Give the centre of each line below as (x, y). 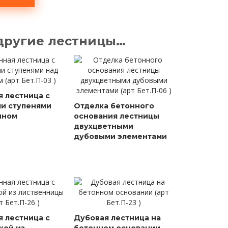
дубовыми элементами (121, 136)
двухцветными (104, 126)
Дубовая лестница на (118, 218)
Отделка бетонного (114, 106)
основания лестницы (117, 116)
